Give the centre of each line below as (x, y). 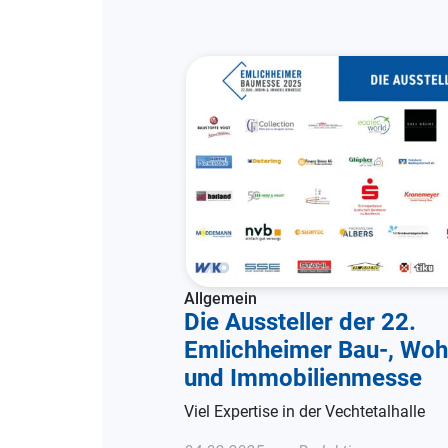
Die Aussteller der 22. (300, 321)
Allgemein (220, 298)
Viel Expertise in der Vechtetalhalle (304, 411)
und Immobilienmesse (303, 377)
